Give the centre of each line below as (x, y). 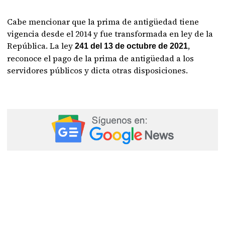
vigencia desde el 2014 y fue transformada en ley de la (110, 34)
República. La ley (41, 46)
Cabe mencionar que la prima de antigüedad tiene (103, 22)
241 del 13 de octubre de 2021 (132, 46)
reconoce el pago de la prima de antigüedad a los (101, 58)
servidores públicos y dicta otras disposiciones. (98, 70)
